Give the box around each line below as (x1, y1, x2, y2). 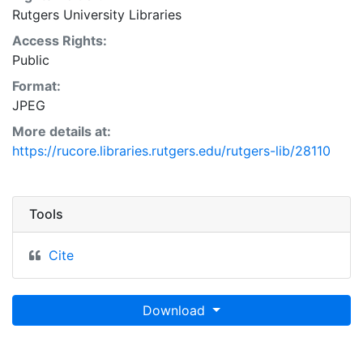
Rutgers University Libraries (12, 6, 181, 23)
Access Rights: (12, 32, 107, 49)
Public (12, 52, 49, 68)
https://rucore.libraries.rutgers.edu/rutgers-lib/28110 (12, 143, 331, 159)
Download (143, 302, 210, 318)
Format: (12, 78, 61, 94)
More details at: (12, 123, 111, 139)
